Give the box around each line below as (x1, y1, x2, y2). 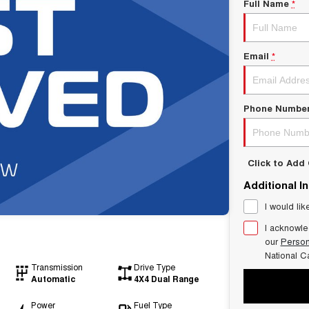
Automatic (30, 272, 76, 286)
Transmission (30, 261, 83, 273)
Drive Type (133, 261, 175, 273)
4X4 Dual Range (133, 272, 199, 286)
